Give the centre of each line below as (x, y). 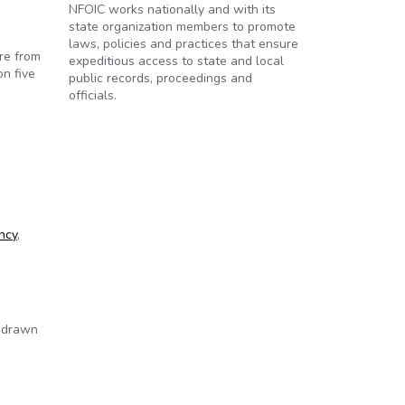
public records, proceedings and (160, 78)
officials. (93, 95)
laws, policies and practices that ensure (184, 44)
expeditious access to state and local (176, 61)
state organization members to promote (182, 27)
